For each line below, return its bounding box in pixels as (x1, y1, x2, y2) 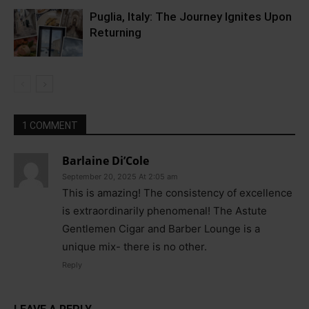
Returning (90, 25, 141, 39)
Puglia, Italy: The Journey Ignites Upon (90, 9, 292, 23)
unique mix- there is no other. (62, 239, 207, 253)
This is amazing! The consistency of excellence (62, 186, 292, 199)
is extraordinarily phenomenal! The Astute (62, 203, 267, 217)
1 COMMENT (22, 119, 78, 131)
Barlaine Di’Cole (62, 152, 149, 168)
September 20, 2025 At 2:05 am (62, 171, 178, 181)
